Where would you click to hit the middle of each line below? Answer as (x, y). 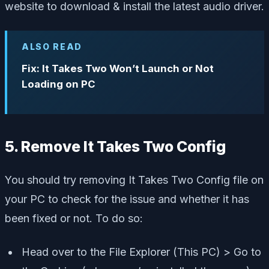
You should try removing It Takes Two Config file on (134, 180)
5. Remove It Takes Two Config (115, 147)
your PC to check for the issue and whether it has (127, 199)
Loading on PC (59, 84)
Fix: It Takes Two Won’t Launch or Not (118, 69)
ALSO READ (52, 46)
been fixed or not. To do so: (74, 218)
